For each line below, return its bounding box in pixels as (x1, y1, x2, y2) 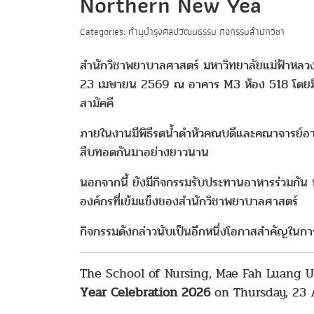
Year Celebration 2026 (80, 283, 210, 302)
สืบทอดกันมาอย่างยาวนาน (80, 143, 209, 162)
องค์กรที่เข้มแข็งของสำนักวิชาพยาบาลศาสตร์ (80, 192, 298, 211)
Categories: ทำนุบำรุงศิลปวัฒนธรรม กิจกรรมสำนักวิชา (80, 25, 285, 39)
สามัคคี (80, 94, 114, 113)
